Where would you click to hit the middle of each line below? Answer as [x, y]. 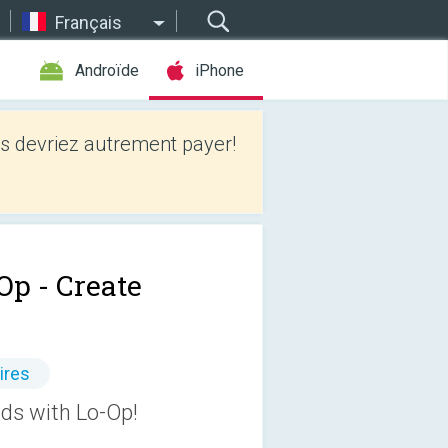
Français [88, 22]
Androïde [107, 70]
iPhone [219, 70]
